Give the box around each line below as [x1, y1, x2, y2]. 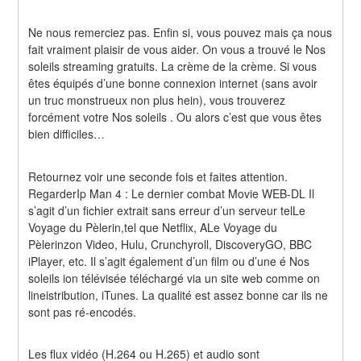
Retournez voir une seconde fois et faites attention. [28, 168, 288, 185]
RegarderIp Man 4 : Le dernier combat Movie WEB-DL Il [28, 185, 315, 201]
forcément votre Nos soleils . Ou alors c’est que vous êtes [28, 109, 322, 126]
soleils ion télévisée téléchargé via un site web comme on [28, 269, 321, 286]
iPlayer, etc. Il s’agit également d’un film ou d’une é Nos [28, 252, 310, 269]
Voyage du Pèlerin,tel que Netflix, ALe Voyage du [28, 218, 278, 235]
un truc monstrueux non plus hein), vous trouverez [28, 92, 286, 109]
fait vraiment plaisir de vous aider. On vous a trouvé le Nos [28, 41, 326, 58]
